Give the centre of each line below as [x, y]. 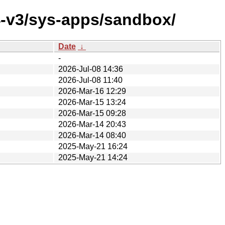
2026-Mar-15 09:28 [92, 113]
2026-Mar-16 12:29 [92, 91]
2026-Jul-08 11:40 [90, 80]
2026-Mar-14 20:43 [92, 124]
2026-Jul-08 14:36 [91, 69]
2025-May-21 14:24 [93, 157]
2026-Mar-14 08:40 [92, 135]
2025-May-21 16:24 [93, 146]
